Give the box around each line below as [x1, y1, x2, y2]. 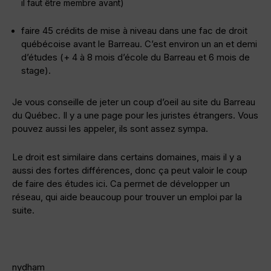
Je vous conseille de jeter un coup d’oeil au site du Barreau [12, 96, 255, 108]
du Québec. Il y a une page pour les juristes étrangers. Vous [12, 109, 258, 122]
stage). [21, 65, 51, 77]
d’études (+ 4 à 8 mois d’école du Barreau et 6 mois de [21, 51, 250, 64]
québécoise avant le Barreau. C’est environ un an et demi [21, 38, 257, 50]
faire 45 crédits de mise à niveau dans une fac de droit [21, 25, 247, 37]
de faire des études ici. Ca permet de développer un [12, 178, 230, 190]
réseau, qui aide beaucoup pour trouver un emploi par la [12, 191, 242, 203]
